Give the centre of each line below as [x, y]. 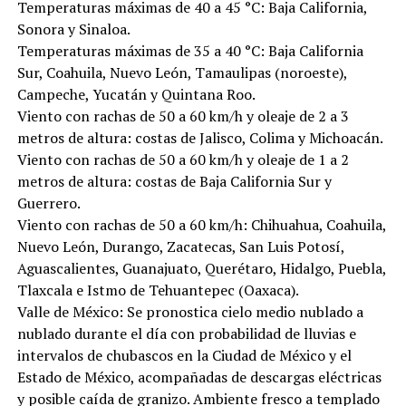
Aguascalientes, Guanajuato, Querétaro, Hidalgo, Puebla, [201, 269]
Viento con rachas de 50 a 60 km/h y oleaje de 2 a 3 [183, 116]
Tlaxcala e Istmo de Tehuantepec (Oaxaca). [158, 290]
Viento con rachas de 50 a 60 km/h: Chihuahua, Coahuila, [201, 225]
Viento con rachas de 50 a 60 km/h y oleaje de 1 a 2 [183, 160]
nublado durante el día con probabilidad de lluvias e [186, 334]
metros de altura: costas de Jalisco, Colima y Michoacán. [200, 138]
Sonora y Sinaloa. [73, 29]
